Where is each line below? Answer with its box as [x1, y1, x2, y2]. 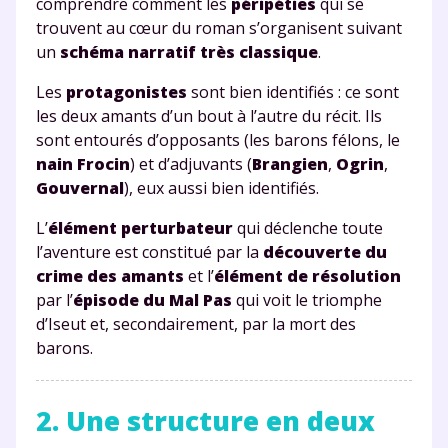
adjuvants [170, 152, 243, 175]
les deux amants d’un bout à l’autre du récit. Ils [36, 104, 382, 127]
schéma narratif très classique [60, 40, 318, 63]
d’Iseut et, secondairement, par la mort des [36, 312, 356, 335]
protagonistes [66, 80, 187, 103]
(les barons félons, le [240, 128, 400, 151]
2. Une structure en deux [36, 402, 375, 439]
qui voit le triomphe [232, 288, 382, 311]
